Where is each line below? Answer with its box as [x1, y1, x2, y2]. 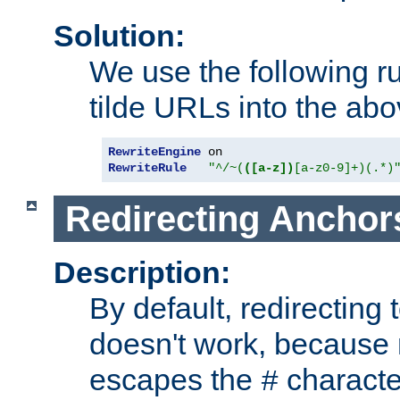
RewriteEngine [108, 144, 201, 159]
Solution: [54, 18, 185, 53]
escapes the [89, 362, 261, 397]
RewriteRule [108, 160, 187, 175]
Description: [54, 255, 230, 290]
